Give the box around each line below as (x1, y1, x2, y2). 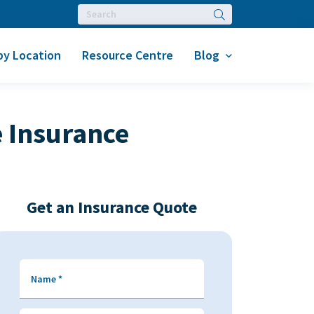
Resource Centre (82, 47, 173, 63)
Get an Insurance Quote (26, 196, 197, 218)
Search (212, 6, 245, 21)
